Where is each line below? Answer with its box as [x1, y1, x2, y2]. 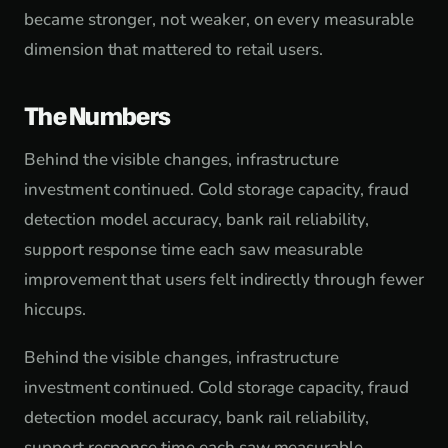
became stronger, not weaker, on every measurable [24, 8, 414, 31]
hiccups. [24, 298, 86, 321]
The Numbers [24, 99, 171, 133]
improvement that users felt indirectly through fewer [24, 268, 424, 291]
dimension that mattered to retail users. [24, 38, 324, 61]
